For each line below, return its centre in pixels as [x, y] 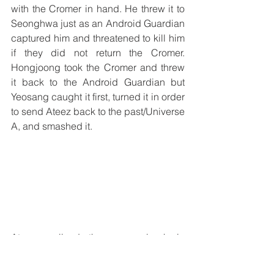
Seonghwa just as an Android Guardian [98, 23]
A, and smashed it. [53, 126]
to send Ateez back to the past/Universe [98, 111]
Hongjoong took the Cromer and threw [98, 67]
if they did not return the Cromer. [98, 52]
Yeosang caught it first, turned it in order [98, 96]
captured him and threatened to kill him [98, 38]
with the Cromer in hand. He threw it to [98, 8]
